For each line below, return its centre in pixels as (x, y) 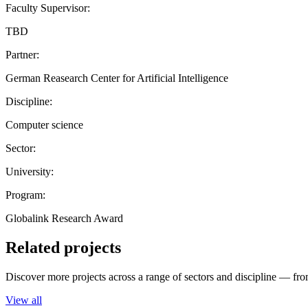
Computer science (44, 124)
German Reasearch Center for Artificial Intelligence (117, 78)
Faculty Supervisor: (48, 8)
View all (24, 300)
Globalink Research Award (64, 218)
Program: (25, 195)
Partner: (22, 54)
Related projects (63, 247)
